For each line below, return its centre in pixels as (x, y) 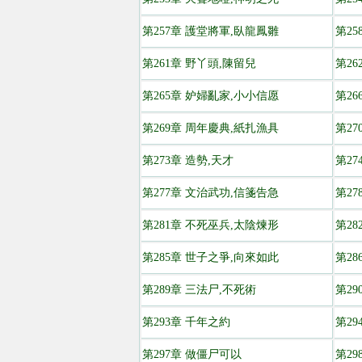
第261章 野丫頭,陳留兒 (199, 63)
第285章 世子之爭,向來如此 (210, 257)
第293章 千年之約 (186, 322)
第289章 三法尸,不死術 (199, 290)
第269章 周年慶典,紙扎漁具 (210, 128)
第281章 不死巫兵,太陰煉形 (210, 225)
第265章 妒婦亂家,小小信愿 (210, 96)
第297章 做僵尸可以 (192, 354)
